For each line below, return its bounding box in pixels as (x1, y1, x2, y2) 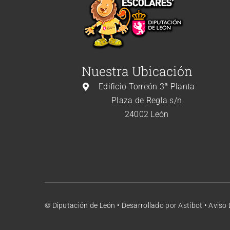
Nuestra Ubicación (81, 63, 193, 80)
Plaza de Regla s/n (111, 95, 182, 106)
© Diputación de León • (45, 201, 122, 210)
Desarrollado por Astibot (121, 201, 204, 210)
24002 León (124, 109, 169, 120)
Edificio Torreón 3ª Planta (98, 82, 195, 92)
